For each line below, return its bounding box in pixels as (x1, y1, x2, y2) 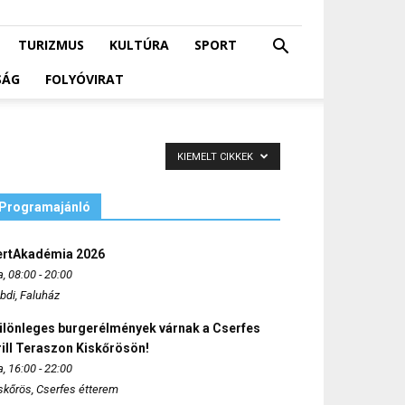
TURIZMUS (18, 36, 84, 53)
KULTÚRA (109, 36, 169, 53)
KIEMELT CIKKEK (177, 151, 256, 163)
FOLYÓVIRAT (45, 71, 124, 88)
